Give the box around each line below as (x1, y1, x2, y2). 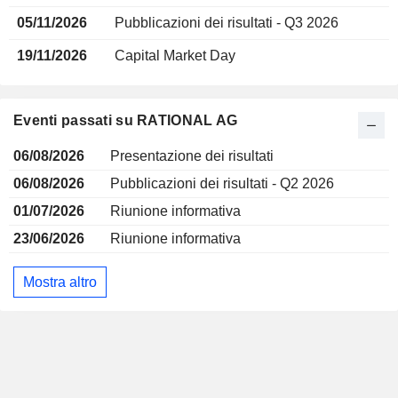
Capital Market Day (114, 48, 235, 63)
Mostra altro (23, 274, 97, 290)
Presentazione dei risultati (110, 148, 274, 163)
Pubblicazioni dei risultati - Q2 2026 (110, 176, 334, 191)
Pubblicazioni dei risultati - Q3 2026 (114, 15, 338, 30)
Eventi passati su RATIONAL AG (13, 113, 238, 128)
